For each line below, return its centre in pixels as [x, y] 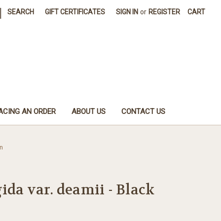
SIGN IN [127, 12]
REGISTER [165, 12]
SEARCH [21, 12]
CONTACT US [143, 111]
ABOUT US [88, 111]
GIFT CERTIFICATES [75, 12]
